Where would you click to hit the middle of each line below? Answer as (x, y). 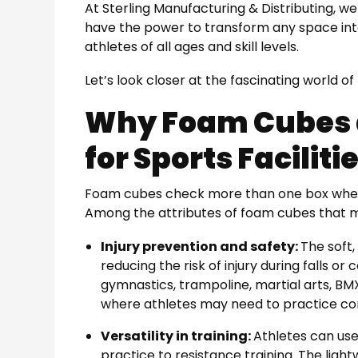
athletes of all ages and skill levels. (192, 46)
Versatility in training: (177, 336)
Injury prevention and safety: (201, 246)
